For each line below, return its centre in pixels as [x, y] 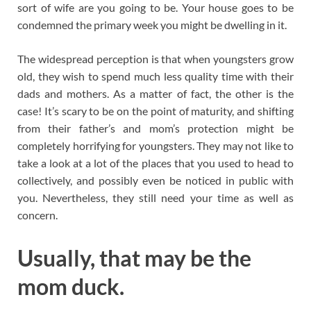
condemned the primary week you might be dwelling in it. [152, 25]
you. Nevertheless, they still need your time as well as [155, 198]
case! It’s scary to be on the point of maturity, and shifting [155, 111]
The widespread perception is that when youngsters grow [155, 59]
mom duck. [71, 287]
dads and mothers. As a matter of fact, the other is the [155, 94]
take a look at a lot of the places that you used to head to [155, 163]
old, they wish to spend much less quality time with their [155, 76]
